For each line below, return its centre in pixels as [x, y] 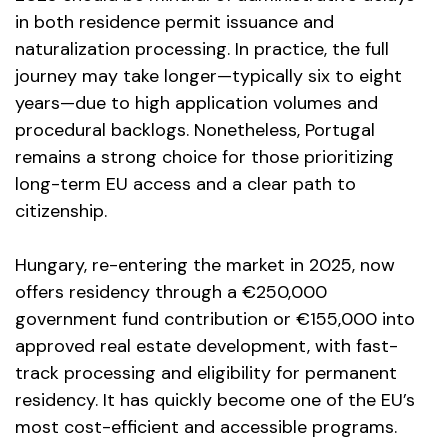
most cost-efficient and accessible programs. [206, 427]
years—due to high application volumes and [196, 103]
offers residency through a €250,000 [171, 292]
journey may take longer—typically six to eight [208, 76]
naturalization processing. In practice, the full [202, 49]
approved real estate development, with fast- [206, 346]
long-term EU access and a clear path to [185, 184]
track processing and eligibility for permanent [206, 373]
